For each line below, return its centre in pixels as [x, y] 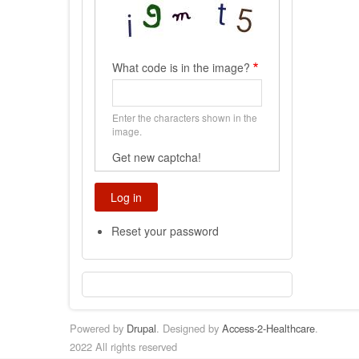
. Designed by [189, 329]
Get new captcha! [157, 157]
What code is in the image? [181, 67]
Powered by [98, 329]
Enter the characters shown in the [185, 117]
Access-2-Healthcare [268, 329]
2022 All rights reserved [123, 347]
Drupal [141, 329]
